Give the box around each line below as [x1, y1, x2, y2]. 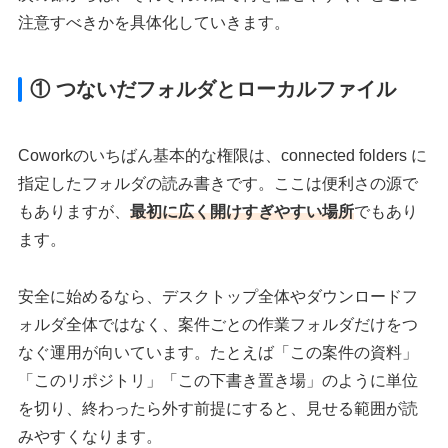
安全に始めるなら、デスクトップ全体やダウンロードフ [18, 288, 419, 306]
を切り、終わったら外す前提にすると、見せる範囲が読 [18, 400, 419, 418]
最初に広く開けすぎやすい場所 [130, 203, 355, 221]
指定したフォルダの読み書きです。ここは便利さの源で [18, 175, 419, 193]
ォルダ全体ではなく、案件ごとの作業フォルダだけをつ [18, 316, 419, 334]
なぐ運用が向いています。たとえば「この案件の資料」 [18, 344, 419, 362]
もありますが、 [18, 203, 131, 221]
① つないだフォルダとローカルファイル [30, 78, 397, 101]
